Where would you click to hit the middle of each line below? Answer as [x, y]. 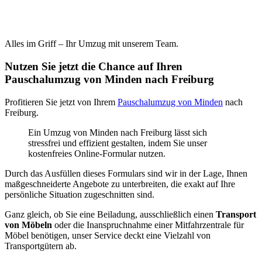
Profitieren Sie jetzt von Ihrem [61, 102]
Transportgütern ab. [41, 246]
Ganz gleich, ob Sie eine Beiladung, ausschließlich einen [110, 214]
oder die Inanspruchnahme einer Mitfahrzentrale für [148, 225]
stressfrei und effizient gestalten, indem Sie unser [118, 143]
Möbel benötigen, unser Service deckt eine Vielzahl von [108, 235]
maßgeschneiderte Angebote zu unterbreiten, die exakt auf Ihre [120, 184]
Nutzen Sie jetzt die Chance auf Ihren [94, 66]
